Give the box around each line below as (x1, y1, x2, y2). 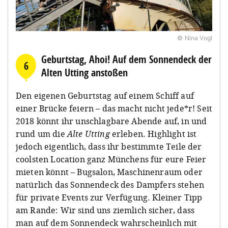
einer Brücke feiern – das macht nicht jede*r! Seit (16, 102, 213, 114)
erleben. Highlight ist (109, 128, 197, 139)
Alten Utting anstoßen (41, 65, 128, 79)
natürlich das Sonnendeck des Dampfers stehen (16, 179, 205, 190)
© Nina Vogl (177, 34, 212, 42)
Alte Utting (67, 128, 110, 139)
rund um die (16, 128, 67, 139)
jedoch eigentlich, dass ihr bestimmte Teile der (16, 140, 202, 152)
